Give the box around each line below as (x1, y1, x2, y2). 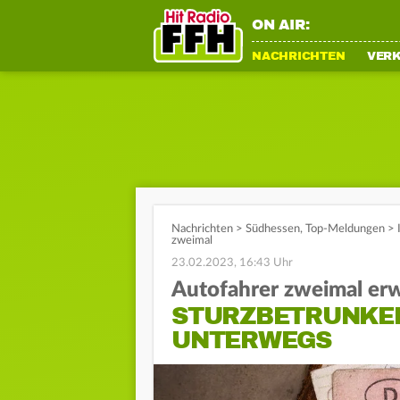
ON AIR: (252, 16, 310, 34)
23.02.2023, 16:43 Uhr (171, 257, 293, 269)
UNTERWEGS (171, 325, 331, 355)
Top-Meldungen (305, 223, 385, 235)
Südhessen (246, 223, 300, 235)
